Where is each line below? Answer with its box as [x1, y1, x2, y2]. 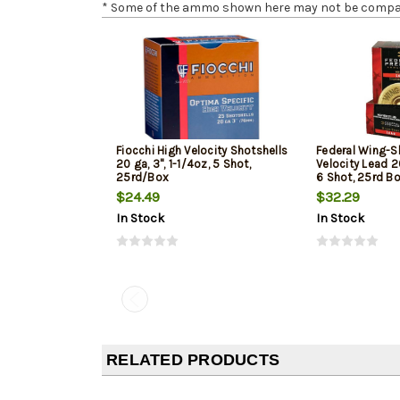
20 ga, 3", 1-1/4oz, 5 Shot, [116, 157, 251, 171]
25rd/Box [116, 171, 169, 185]
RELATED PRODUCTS [106, 351, 279, 370]
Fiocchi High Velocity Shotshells [116, 144, 287, 158]
